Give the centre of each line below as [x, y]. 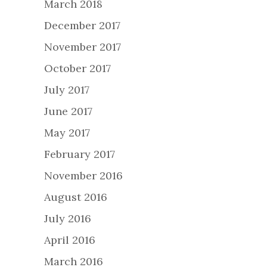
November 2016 [83, 176]
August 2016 [76, 197]
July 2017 [67, 90]
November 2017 [83, 47]
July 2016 [68, 219]
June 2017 [68, 111]
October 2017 [77, 69]
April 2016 [70, 240]
